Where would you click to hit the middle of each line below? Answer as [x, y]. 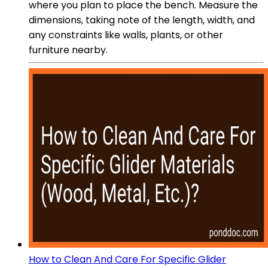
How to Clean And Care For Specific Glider [127, 259]
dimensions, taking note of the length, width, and [142, 20]
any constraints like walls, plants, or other [126, 35]
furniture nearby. [68, 50]
